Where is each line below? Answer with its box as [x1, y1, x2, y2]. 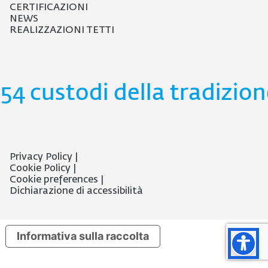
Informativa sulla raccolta [17, 230, 149, 243]
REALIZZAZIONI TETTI [9, 25, 114, 35]
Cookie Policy [9, 163, 71, 173]
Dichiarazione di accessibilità [9, 186, 143, 196]
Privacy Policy [9, 152, 72, 162]
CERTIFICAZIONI [9, 2, 88, 13]
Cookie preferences [9, 175, 98, 185]
